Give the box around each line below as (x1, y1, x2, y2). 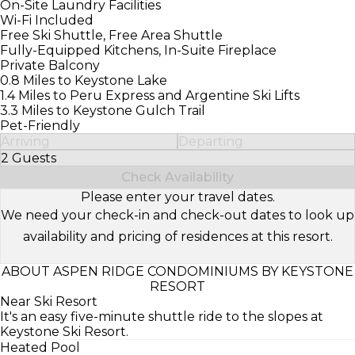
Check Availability (121, 169, 234, 185)
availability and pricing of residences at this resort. (22, 228, 333, 244)
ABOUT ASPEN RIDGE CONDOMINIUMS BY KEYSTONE (2, 263, 353, 279)
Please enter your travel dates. (80, 189, 275, 204)
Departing (178, 133, 243, 149)
